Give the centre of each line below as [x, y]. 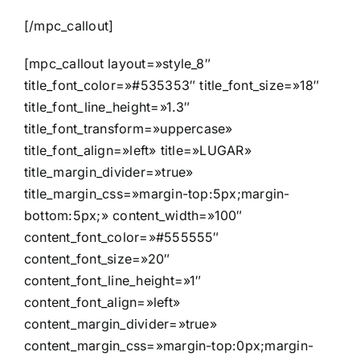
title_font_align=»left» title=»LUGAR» [138, 151]
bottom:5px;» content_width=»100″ [133, 216]
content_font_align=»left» [102, 303]
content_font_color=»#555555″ [122, 237]
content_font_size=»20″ [97, 259]
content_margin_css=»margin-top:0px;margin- [169, 346]
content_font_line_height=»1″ [113, 281]
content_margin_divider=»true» [121, 324]
